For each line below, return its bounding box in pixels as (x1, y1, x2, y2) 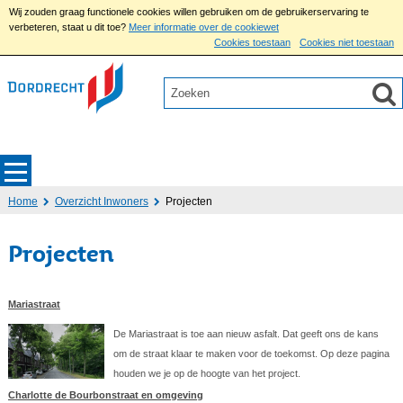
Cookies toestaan (214, 37, 291, 48)
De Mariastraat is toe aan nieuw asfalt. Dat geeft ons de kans (113, 328, 380, 340)
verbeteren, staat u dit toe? (9, 22, 126, 32)
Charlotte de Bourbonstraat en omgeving (7, 390, 203, 401)
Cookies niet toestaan (300, 37, 394, 48)
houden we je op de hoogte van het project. (113, 368, 301, 380)
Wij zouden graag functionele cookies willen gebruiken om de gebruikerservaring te (9, 6, 369, 17)
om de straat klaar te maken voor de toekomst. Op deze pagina (113, 348, 390, 360)
